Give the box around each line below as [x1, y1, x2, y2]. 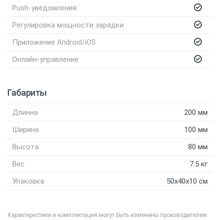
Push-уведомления [12, 3, 77, 13]
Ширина [12, 125, 39, 135]
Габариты [7, 87, 47, 98]
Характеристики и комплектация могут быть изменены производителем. [7, 212, 208, 219]
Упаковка [12, 177, 44, 186]
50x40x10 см [166, 177, 208, 186]
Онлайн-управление [12, 55, 79, 64]
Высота [12, 142, 39, 152]
